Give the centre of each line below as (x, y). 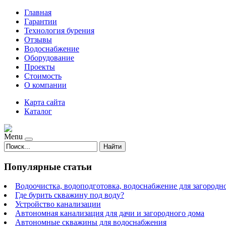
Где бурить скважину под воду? (70, 195)
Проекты (40, 67)
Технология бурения (59, 31)
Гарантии (41, 21)
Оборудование (49, 58)
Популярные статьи (48, 166)
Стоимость (43, 76)
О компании (45, 85)
